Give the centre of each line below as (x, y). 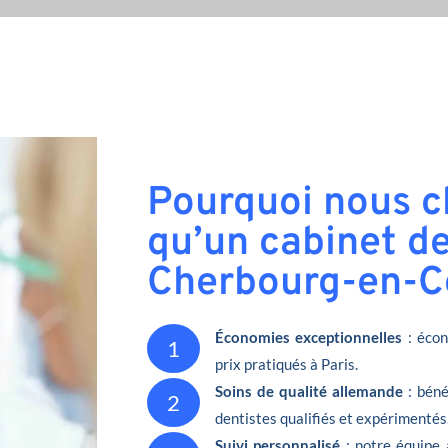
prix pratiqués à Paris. (286, 363)
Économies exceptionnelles (309, 336)
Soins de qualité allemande (309, 390)
